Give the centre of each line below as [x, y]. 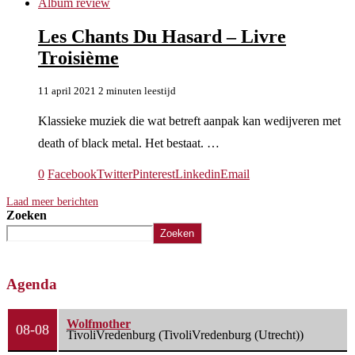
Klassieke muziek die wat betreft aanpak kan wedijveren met [189, 120]
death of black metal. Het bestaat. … [129, 143]
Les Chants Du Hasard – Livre [162, 36]
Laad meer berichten [52, 201]
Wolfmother [99, 324]
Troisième [78, 57]
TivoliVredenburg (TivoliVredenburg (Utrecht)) [185, 335]
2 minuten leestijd [137, 90]
